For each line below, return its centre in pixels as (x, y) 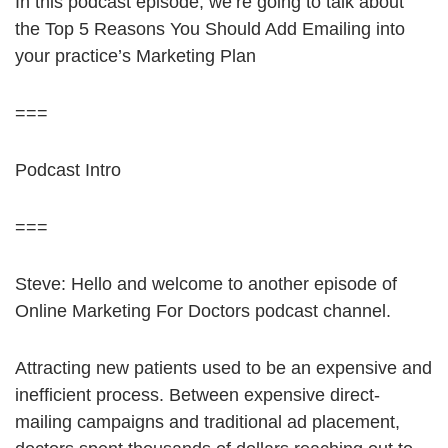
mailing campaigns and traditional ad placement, (207, 422)
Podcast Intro (68, 170)
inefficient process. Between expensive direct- (197, 395)
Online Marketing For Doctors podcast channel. (203, 311)
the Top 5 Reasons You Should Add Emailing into (210, 29)
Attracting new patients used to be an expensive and (223, 368)
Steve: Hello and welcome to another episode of (206, 284)
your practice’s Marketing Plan (135, 56)
